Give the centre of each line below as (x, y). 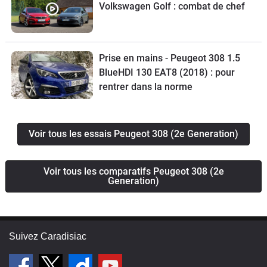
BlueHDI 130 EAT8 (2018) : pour (167, 73)
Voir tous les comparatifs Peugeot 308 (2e (133, 172)
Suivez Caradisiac (48, 237)
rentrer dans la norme (145, 87)
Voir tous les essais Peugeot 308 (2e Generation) (133, 134)
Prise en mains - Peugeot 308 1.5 (169, 58)
